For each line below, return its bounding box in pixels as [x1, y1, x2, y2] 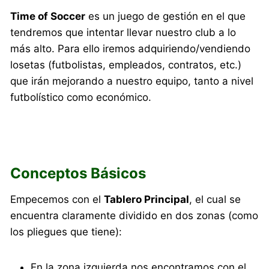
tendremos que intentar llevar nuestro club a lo [10, 26, 237, 39]
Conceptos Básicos [10, 165, 147, 183]
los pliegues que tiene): [10, 226, 122, 238]
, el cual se [189, 193, 241, 206]
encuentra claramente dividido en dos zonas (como [10, 210, 259, 222]
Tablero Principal [104, 193, 190, 206]
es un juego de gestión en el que [85, 10, 246, 23]
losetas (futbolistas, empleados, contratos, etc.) [10, 59, 242, 71]
